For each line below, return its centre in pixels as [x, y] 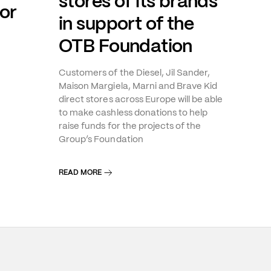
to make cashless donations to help [133, 112]
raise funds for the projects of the [130, 125]
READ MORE [80, 173]
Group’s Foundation [101, 139]
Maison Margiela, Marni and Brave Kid [138, 85]
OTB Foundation [126, 45]
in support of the [126, 23]
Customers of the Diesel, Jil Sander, [135, 72]
